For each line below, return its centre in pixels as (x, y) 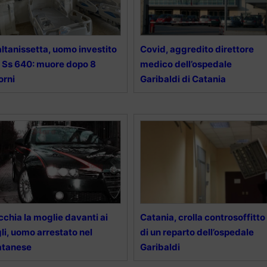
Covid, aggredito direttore (197, 49)
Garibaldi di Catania (183, 79)
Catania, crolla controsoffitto (202, 218)
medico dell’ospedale (186, 64)
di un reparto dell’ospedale (197, 232)
